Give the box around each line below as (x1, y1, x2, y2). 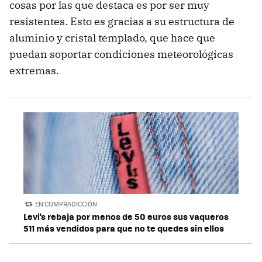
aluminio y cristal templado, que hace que (9, 30, 215, 44)
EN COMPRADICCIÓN (35, 199, 98, 208)
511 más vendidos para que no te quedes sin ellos (23, 222, 224, 235)
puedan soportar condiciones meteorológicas (9, 47, 233, 61)
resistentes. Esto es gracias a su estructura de (9, 14, 235, 28)
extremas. (9, 63, 59, 77)
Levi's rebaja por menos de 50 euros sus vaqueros (23, 210, 229, 223)
